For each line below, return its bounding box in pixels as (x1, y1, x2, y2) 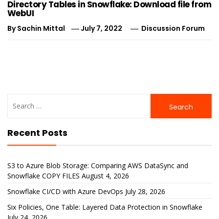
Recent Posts (7, 127, 67, 139)
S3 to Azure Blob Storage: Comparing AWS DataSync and (7, 161, 188, 170)
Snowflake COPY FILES (7, 171, 80, 180)
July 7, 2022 (81, 23, 123, 33)
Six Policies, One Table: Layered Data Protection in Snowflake (7, 202, 202, 212)
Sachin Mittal (17, 23, 65, 33)
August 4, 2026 (82, 171, 129, 180)
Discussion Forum (141, 23, 205, 33)
